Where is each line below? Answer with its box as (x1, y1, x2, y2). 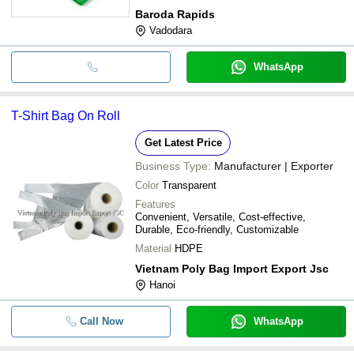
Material (135, 242, 171, 254)
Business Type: (135, 159, 211, 172)
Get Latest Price (144, 136, 222, 149)
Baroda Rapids (135, 7, 215, 21)
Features (135, 198, 175, 210)
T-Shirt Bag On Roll (11, 108, 120, 122)
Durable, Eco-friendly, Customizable (135, 223, 299, 235)
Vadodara (149, 24, 192, 36)
